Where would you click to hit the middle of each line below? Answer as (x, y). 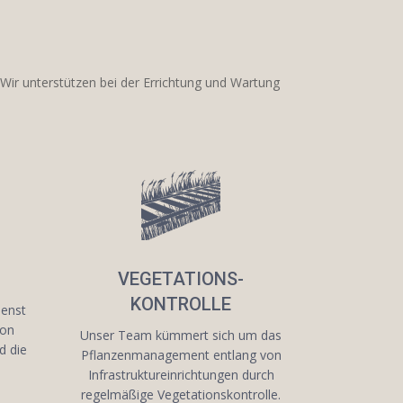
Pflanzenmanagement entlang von (181, 355)
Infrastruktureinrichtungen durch (181, 375)
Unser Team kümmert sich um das (181, 336)
